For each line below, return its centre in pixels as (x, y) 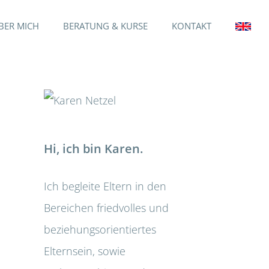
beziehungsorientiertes (100, 229)
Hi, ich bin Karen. (93, 149)
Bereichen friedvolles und (106, 207)
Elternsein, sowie (85, 251)
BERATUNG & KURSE (105, 26)
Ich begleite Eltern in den (105, 186)
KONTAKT (192, 26)
